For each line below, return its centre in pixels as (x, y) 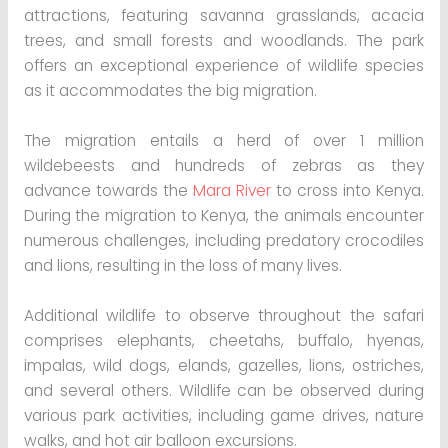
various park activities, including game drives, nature (224, 416)
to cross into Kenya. (348, 191)
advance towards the (105, 191)
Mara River (229, 191)
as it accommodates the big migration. (170, 91)
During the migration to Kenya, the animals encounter (224, 216)
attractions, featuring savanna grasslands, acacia (224, 16)
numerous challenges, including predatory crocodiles (224, 241)
